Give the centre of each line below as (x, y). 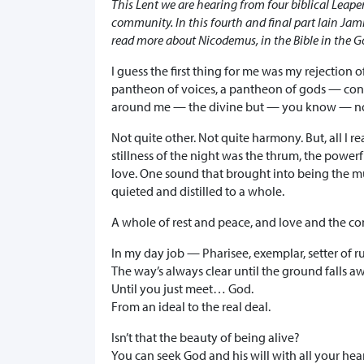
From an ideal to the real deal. (191, 307)
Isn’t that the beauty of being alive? (206, 338)
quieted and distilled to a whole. (198, 191)
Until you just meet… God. (182, 289)
